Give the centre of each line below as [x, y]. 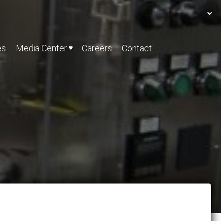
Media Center [41, 48]
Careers [97, 48]
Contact [137, 48]
